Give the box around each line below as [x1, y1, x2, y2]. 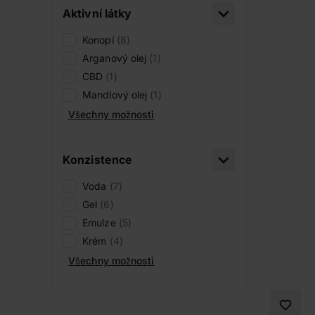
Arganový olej [82, 52, 150, 64]
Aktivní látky [63, 6, 132, 20]
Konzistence [63, 153, 133, 167]
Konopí [82, 34, 117, 46]
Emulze [82, 217, 119, 229]
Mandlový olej [82, 89, 150, 101]
